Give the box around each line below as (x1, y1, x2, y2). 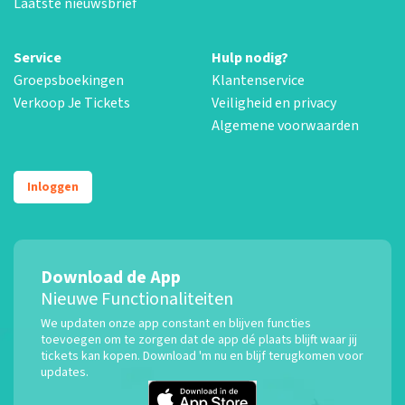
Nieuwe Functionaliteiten (41, 286, 233, 312)
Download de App (41, 264, 181, 290)
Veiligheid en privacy (212, 92, 336, 113)
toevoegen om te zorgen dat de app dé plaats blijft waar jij (41, 330, 357, 349)
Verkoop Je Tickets (14, 92, 130, 113)
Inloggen (27, 177, 79, 196)
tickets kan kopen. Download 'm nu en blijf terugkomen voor (41, 346, 363, 365)
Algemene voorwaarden (212, 115, 359, 136)
